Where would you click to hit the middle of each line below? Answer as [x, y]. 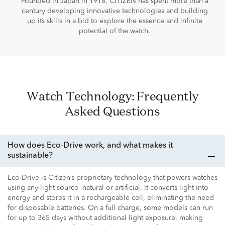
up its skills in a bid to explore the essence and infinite [115, 21]
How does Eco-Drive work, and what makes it [90, 145]
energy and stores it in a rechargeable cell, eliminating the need [111, 198]
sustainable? [30, 155]
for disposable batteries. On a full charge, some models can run [110, 208]
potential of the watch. [115, 31]
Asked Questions [113, 111]
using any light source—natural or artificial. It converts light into [108, 188]
